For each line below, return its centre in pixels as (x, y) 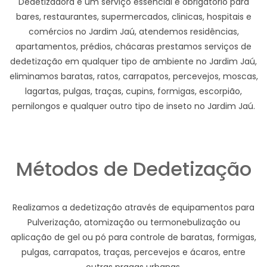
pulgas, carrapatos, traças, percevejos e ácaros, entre (133, 252)
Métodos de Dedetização (133, 169)
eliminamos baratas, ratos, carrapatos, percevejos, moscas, (133, 77)
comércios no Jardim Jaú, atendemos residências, (133, 32)
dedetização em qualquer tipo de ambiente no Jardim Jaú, (133, 62)
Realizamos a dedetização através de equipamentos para (133, 208)
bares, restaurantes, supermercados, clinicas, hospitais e (133, 17)
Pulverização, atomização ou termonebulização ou (133, 223)
